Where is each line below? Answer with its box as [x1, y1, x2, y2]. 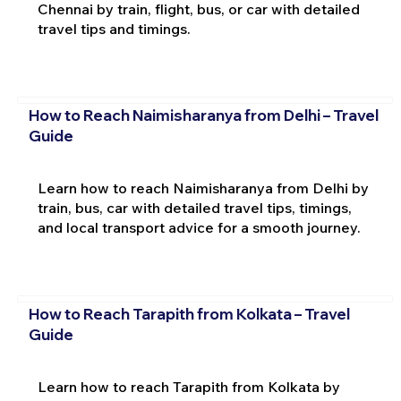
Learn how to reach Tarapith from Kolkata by [37, 378, 340, 397]
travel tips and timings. [37, 19, 191, 38]
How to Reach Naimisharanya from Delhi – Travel [28, 106, 379, 125]
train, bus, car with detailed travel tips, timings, [37, 198, 352, 217]
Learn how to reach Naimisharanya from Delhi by [37, 178, 369, 197]
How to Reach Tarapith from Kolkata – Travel [28, 304, 350, 324]
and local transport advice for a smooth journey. [37, 218, 361, 236]
